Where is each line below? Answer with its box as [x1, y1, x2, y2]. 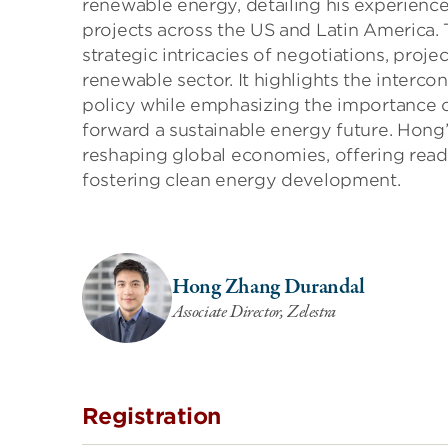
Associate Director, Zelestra [172, 299, 336, 325]
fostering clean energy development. [82, 170, 401, 190]
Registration [82, 403, 221, 429]
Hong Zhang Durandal [172, 271, 365, 302]
